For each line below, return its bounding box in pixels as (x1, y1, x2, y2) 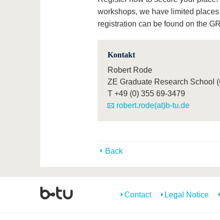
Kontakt (107, 50, 135, 59)
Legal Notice (165, 190, 209, 199)
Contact (124, 190, 151, 199)
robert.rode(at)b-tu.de (116, 101, 190, 110)
